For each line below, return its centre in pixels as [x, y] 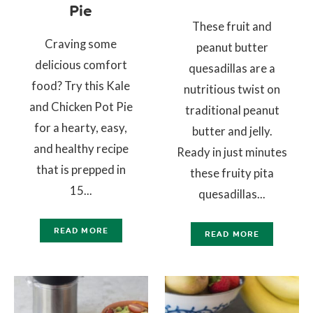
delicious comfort [81, 65]
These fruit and [232, 27]
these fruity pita [232, 173]
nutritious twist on [232, 89]
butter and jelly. [232, 131]
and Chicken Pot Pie [81, 107]
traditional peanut [232, 110]
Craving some [81, 44]
